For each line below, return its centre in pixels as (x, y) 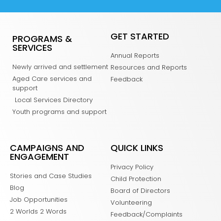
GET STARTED (140, 36)
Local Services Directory (54, 100)
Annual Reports (135, 55)
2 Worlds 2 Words (38, 211)
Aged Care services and (52, 78)
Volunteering (131, 202)
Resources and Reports (149, 67)
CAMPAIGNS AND (47, 147)
